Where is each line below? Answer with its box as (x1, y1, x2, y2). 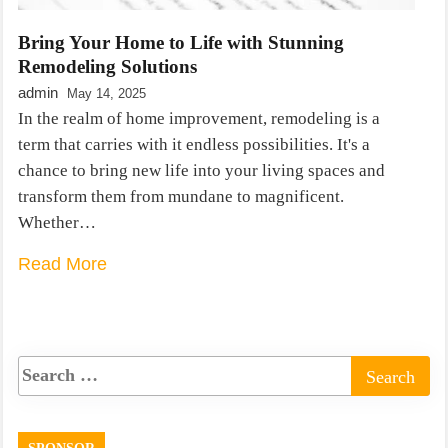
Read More (18, 253, 107, 274)
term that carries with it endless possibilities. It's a (18, 134, 370, 154)
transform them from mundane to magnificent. (18, 186, 344, 206)
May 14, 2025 (67, 85, 146, 101)
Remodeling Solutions (18, 55, 197, 77)
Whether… (18, 212, 96, 232)
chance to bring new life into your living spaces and (18, 160, 385, 180)
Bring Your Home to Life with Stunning (18, 31, 344, 53)
